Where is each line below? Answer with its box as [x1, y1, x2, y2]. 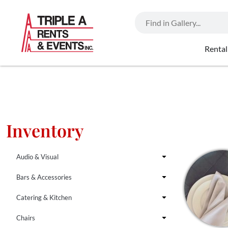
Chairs [16, 213, 35, 222]
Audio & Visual [16, 152, 59, 161]
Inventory [6, 118, 83, 142]
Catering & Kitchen [16, 193, 72, 202]
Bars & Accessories [16, 173, 72, 181]
